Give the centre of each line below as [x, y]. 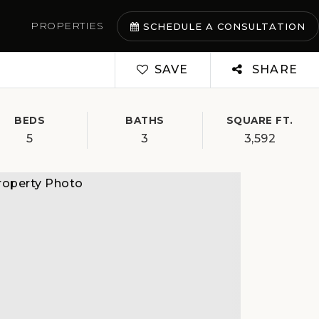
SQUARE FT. [260, 120]
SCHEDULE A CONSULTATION [222, 26]
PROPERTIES [67, 26]
